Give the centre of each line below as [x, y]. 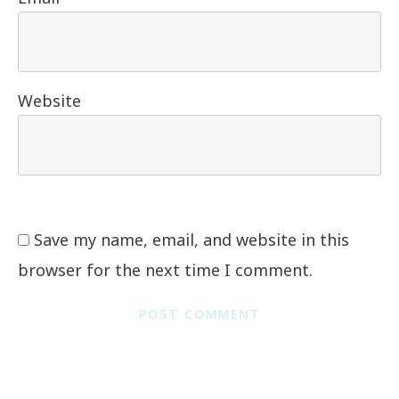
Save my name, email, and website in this [191, 240]
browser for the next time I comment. [165, 270]
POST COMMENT [199, 314]
